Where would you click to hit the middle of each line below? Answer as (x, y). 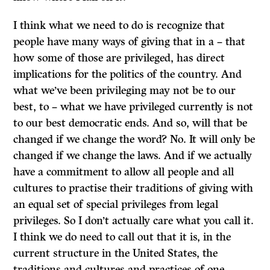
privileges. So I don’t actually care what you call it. (134, 221)
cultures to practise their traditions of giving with (133, 188)
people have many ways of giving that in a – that (130, 42)
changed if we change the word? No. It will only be (134, 139)
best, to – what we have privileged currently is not (133, 107)
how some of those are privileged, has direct (119, 58)
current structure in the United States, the (116, 253)
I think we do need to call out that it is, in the (122, 237)
